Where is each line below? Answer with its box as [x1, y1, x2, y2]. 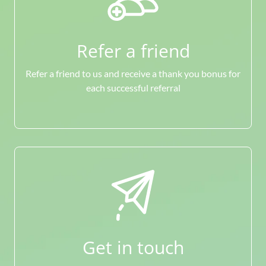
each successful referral [85, 82, 180, 93]
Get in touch [82, 235, 184, 259]
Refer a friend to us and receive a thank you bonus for [26, 68, 240, 79]
